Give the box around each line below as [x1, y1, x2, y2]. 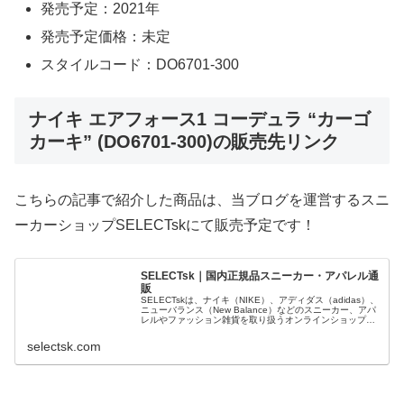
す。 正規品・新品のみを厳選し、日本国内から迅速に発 [141, 325, 370, 335]
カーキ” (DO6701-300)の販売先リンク [29, 132, 339, 152]
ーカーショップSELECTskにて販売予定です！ [14, 216, 316, 233]
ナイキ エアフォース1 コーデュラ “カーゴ [29, 109, 371, 130]
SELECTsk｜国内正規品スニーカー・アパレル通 [141, 270, 380, 283]
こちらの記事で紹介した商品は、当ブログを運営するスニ [14, 191, 390, 207]
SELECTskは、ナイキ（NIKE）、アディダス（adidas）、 [141, 295, 380, 306]
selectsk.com [27, 338, 102, 353]
